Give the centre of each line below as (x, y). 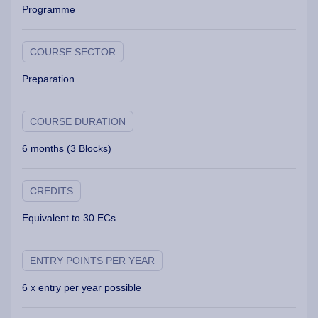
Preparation (48, 79)
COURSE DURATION (78, 122)
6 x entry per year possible (82, 288)
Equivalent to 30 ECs (69, 218)
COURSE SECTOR (73, 52)
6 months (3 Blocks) (67, 149)
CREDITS (51, 191)
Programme (49, 10)
